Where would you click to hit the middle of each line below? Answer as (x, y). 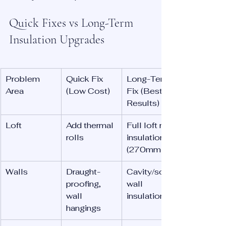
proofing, (84, 184)
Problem (24, 79)
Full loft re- (149, 126)
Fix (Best (146, 91)
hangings (83, 208)
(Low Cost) (88, 91)
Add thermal (91, 126)
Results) (143, 103)
